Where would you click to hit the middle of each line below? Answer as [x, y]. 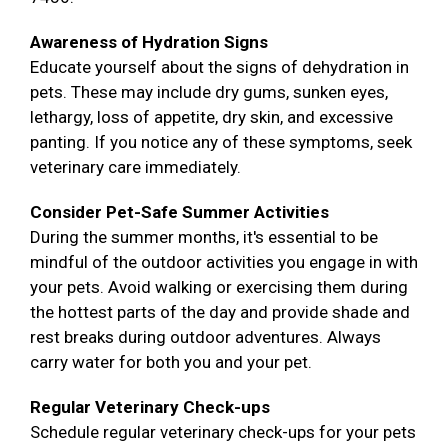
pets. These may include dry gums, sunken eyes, [209, 92]
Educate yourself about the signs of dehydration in [219, 67]
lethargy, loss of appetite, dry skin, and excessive [211, 117]
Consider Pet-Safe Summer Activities [179, 212]
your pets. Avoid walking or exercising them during [219, 287]
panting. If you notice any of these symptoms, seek [221, 142]
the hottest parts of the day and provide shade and [220, 312]
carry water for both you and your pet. [171, 362]
